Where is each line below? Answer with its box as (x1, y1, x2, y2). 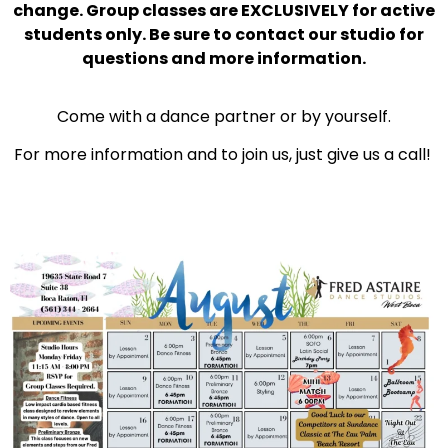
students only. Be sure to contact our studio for (24, 22, 424, 46)
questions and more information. (82, 46, 366, 70)
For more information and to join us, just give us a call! (13, 143, 435, 167)
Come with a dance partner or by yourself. (57, 104, 391, 128)
